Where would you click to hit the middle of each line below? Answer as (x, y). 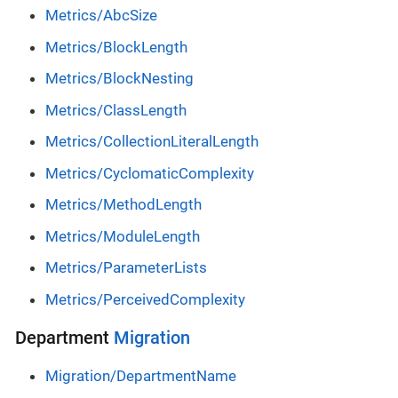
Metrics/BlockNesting (119, 79)
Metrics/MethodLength (123, 205)
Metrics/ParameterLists (126, 268)
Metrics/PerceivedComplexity (145, 299)
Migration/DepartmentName (141, 375)
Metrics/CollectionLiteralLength (152, 142)
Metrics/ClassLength (116, 110)
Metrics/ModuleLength (123, 236)
